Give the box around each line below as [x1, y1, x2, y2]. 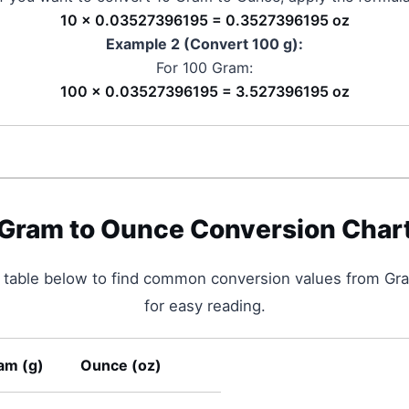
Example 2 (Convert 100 [106, 35, 283, 53]
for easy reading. [143, 297, 266, 315]
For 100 [156, 58, 212, 77]
